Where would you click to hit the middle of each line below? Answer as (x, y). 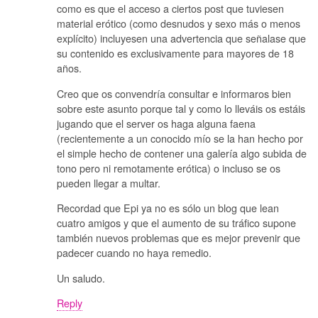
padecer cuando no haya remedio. (134, 253)
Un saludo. (81, 278)
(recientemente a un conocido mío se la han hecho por (180, 138)
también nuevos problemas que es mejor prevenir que (179, 238)
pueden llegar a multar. (109, 182)
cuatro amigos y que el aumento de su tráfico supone (176, 223)
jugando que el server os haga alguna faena (156, 123)
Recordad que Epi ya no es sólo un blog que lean (168, 208)
